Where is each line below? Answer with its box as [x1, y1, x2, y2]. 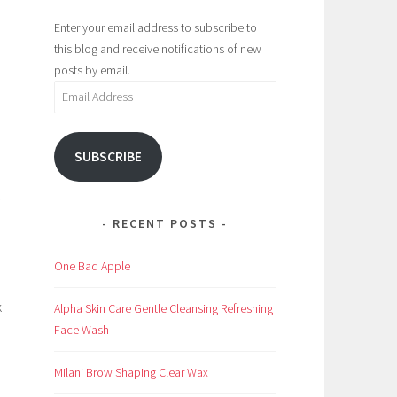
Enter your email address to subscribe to [54, 19, 257, 35]
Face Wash [54, 322, 109, 339]
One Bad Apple [54, 258, 130, 275]
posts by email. [54, 61, 130, 78]
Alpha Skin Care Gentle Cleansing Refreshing [54, 300, 273, 317]
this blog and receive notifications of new [54, 40, 261, 57]
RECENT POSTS [113, 215, 217, 232]
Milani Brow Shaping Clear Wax [54, 364, 208, 381]
